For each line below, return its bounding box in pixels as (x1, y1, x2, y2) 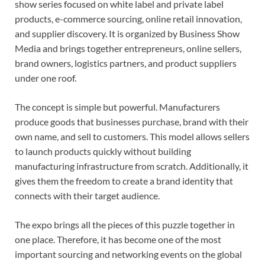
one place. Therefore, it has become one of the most (15, 233, 221, 245)
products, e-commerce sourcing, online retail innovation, (15, 12, 242, 24)
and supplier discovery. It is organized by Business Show (15, 27, 240, 39)
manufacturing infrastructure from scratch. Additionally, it (15, 160, 248, 172)
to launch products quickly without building (15, 145, 191, 157)
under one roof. (15, 72, 76, 83)
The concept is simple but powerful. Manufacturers (15, 101, 220, 112)
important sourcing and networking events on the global (15, 248, 242, 260)
